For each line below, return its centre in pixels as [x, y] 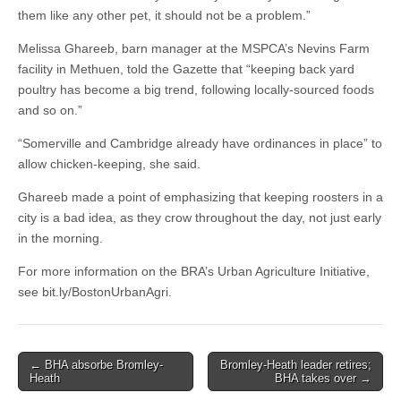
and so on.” [50, 110]
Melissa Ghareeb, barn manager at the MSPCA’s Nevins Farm [194, 48]
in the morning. [60, 238]
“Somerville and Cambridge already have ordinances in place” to [200, 143]
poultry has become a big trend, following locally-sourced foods [196, 90]
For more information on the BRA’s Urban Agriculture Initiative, [194, 271]
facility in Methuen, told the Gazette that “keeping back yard [186, 69]
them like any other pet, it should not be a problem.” [164, 15]
